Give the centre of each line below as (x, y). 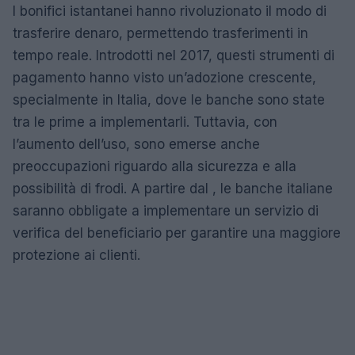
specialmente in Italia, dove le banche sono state (169, 99)
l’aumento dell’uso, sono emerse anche (136, 144)
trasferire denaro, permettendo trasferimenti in (160, 33)
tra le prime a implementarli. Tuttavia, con (145, 122)
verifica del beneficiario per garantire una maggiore (177, 233)
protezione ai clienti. (76, 255)
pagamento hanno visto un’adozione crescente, (164, 77)
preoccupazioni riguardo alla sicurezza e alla (155, 166)
